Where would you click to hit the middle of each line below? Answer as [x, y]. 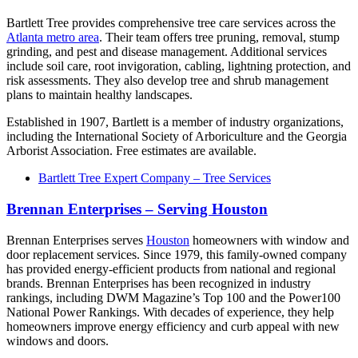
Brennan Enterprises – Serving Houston [137, 209]
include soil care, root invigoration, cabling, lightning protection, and [179, 66]
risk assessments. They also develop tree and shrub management [167, 81]
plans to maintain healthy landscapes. [99, 95]
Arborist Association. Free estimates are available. [131, 151]
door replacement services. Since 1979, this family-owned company [177, 254]
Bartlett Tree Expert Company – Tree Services [155, 178]
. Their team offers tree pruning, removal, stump [219, 38]
